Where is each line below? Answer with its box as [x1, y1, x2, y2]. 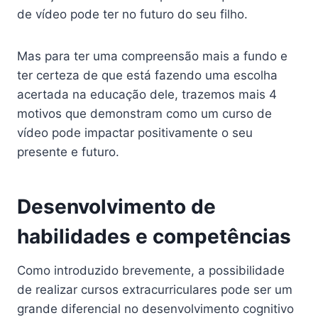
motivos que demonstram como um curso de [17, 106, 272, 121]
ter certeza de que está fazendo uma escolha [17, 68, 278, 82]
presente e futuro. [17, 145, 119, 159]
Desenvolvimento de [17, 194, 216, 219]
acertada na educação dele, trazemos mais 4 [17, 87, 277, 102]
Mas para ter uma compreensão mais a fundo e [17, 49, 287, 63]
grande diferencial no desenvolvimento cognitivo [17, 302, 294, 316]
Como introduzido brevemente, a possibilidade [17, 263, 285, 278]
